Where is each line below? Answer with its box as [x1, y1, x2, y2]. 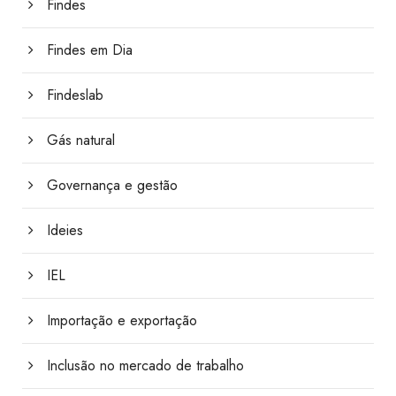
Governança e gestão [47, 175, 178, 196]
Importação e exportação [47, 310, 197, 331]
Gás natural [47, 130, 115, 151]
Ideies [47, 220, 83, 241]
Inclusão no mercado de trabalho [47, 355, 244, 377]
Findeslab [47, 85, 103, 106]
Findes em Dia [47, 40, 133, 61]
